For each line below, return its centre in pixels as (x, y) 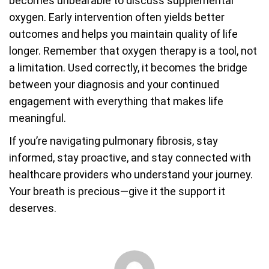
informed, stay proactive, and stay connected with (130, 158)
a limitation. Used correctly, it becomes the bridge (128, 68)
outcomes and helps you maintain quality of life (123, 34)
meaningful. (38, 118)
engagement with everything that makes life (116, 101)
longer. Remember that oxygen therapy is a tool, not (133, 51)
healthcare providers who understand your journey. (131, 174)
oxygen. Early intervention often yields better (117, 17)
